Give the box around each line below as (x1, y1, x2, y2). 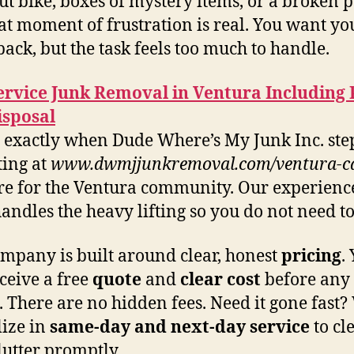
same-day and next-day (50, 317, 246, 338)
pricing (281, 246, 341, 267)
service (250, 317, 310, 338)
